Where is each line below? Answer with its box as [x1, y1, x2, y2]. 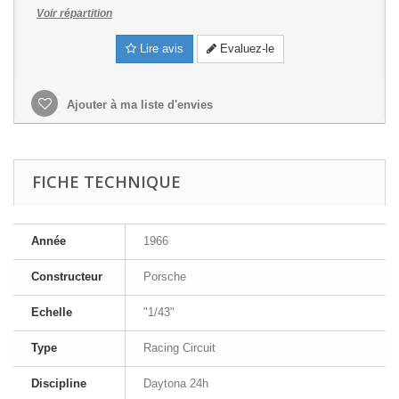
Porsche [143, 270, 186, 283]
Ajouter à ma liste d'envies [63, 98, 213, 111]
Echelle [31, 305, 72, 319]
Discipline [31, 377, 86, 390]
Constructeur [31, 270, 102, 283]
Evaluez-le [216, 42, 274, 55]
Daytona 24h [143, 377, 208, 390]
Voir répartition [37, 7, 112, 20]
